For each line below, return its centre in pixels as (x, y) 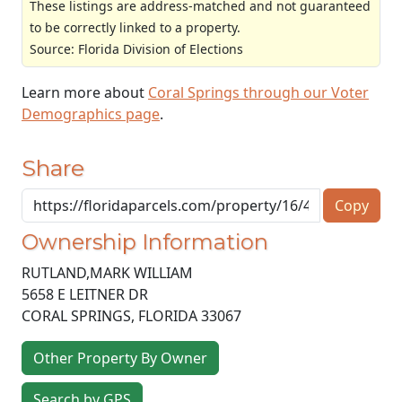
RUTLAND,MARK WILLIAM (107, 273)
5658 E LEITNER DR (85, 295)
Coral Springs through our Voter (258, 92)
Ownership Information (145, 242)
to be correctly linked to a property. (135, 27)
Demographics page (91, 114)
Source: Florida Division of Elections (136, 48)
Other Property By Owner (120, 358)
